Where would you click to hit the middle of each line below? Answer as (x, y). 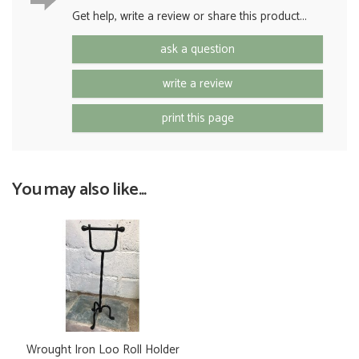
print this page (198, 119)
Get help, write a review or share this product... (190, 17)
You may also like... (79, 190)
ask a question (198, 50)
